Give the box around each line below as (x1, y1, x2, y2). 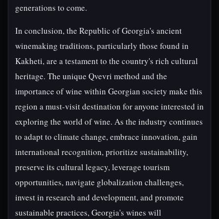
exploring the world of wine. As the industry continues (15, 116, 203, 127)
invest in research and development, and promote (15, 192, 184, 203)
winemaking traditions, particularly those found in (15, 40, 189, 51)
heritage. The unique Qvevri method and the (15, 70, 167, 82)
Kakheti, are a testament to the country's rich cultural (15, 55, 198, 66)
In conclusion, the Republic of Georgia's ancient (15, 25, 182, 36)
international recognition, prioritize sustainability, (15, 146, 188, 157)
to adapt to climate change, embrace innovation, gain (15, 131, 197, 142)
